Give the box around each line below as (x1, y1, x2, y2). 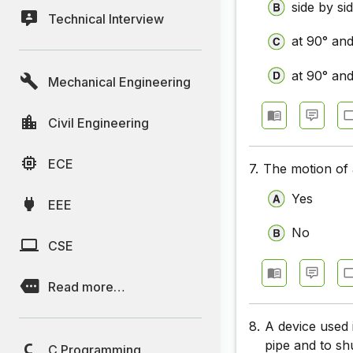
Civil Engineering (48, 114, 149, 131)
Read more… (48, 278, 125, 295)
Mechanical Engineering (48, 73, 191, 90)
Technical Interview (48, 10, 164, 27)
